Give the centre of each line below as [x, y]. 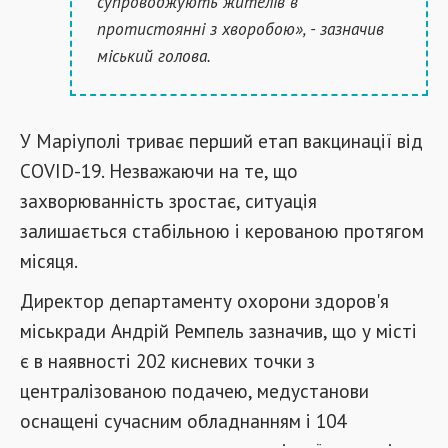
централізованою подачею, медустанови [194, 390]
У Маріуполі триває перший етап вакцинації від [221, 140]
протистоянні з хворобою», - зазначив [240, 28]
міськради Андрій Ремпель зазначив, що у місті [218, 330]
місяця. [49, 260]
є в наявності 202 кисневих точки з [167, 360]
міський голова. [154, 55]
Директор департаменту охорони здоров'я [204, 300]
